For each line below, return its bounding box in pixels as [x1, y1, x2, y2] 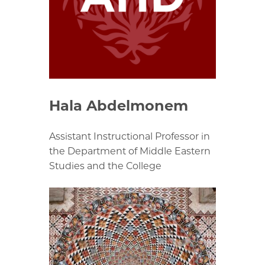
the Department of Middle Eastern [49, 146, 211, 157]
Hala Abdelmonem [49, 97, 188, 115]
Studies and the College [49, 160, 161, 172]
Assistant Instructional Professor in [49, 131, 210, 143]
